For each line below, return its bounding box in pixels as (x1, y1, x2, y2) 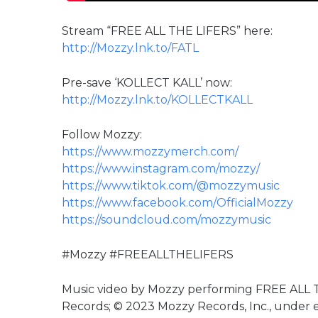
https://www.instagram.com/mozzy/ (62, 162, 260, 176)
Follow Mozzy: (62, 128, 142, 142)
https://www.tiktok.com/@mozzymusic (62, 179, 280, 193)
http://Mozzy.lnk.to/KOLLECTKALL (62, 93, 253, 107)
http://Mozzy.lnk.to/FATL (62, 41, 199, 55)
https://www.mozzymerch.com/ (62, 145, 238, 159)
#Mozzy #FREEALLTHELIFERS (62, 248, 234, 262)
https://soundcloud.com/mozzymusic (62, 213, 271, 227)
